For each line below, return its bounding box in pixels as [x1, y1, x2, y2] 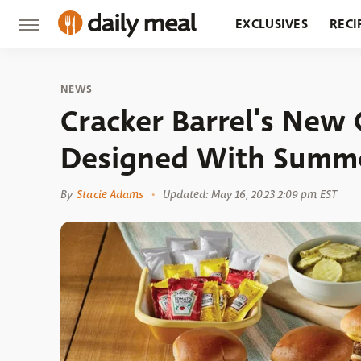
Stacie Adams [77, 187, 144, 201]
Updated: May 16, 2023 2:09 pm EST [162, 187, 337, 201]
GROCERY [235, 63, 294, 81]
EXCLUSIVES [235, 15, 308, 33]
